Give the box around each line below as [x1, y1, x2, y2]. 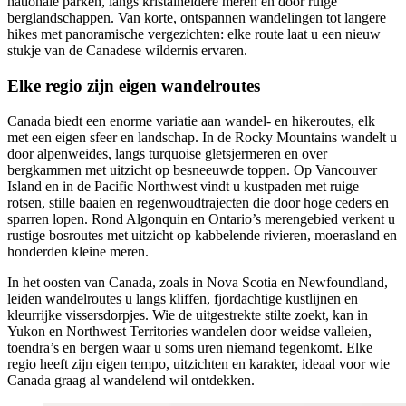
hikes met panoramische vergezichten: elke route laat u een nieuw [7, 26, 381, 43]
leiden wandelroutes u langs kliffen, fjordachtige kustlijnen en [7, 290, 358, 306]
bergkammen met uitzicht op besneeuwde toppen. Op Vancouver [7, 161, 377, 178]
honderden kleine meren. [7, 243, 149, 259]
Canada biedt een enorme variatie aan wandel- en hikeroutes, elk [7, 112, 375, 129]
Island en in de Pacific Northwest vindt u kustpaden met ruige [7, 178, 359, 194]
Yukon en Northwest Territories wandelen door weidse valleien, [7, 323, 372, 339]
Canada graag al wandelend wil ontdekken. [7, 372, 255, 388]
